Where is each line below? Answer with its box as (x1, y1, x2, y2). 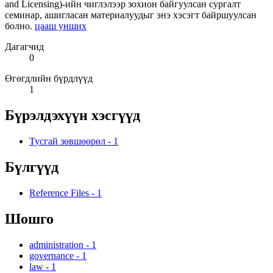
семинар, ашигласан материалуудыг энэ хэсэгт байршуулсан (5, 10, 257, 21)
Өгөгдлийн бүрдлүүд (5, 73, 93, 84)
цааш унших (35, 21, 87, 32)
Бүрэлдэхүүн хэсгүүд (5, 107, 140, 124)
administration (29, 239, 83, 250)
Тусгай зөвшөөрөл (29, 136, 105, 147)
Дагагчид (5, 41, 44, 52)
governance (29, 250, 74, 261)
